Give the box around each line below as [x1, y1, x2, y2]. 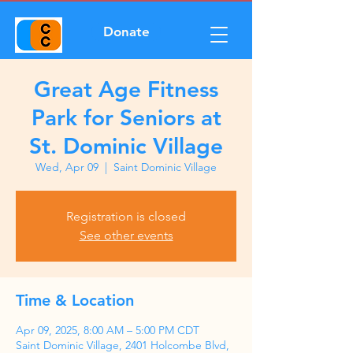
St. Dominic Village [29, 132, 223, 159]
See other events [79, 228, 173, 243]
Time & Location [16, 291, 134, 310]
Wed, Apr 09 [35, 160, 98, 174]
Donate [102, 24, 150, 39]
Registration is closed [66, 209, 186, 224]
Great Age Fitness [34, 76, 218, 102]
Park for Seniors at [31, 104, 221, 131]
